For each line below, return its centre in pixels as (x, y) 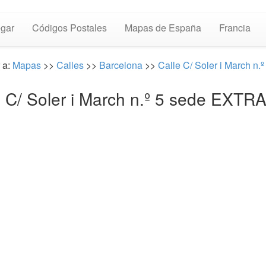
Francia (235, 28)
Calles (70, 65)
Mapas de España (163, 28)
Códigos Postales (69, 28)
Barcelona (121, 65)
